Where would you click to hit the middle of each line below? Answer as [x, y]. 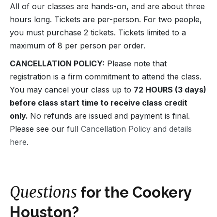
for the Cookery [134, 192]
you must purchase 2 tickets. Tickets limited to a [98, 32]
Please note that [136, 63]
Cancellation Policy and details [136, 129]
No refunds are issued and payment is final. [110, 116]
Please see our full [45, 129]
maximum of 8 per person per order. [77, 45]
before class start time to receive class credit [99, 102]
